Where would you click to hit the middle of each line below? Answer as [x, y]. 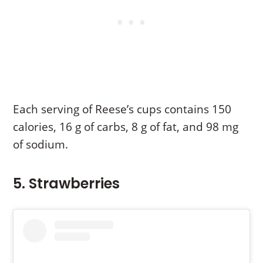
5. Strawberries [67, 183]
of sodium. [41, 144]
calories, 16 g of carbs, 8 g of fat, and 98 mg [126, 127]
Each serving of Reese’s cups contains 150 [122, 109]
